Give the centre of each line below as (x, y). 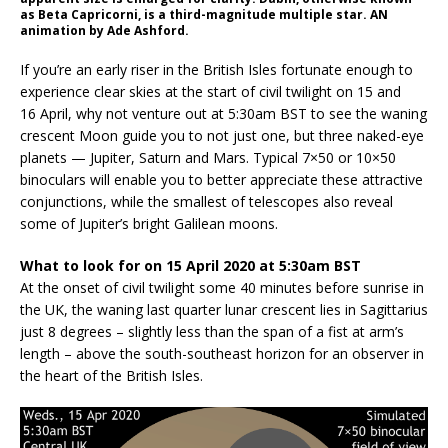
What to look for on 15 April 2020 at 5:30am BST (190, 265)
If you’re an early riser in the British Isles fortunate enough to (216, 69)
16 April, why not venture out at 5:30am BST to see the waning (223, 113)
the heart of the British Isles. (111, 375)
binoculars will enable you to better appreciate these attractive (221, 179)
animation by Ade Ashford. (104, 30)
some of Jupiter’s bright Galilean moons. (149, 223)
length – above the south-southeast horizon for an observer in (222, 353)
